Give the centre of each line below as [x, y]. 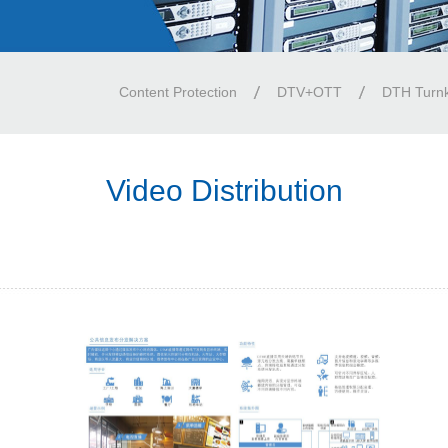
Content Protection [178, 92]
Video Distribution [224, 190]
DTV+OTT [309, 92]
